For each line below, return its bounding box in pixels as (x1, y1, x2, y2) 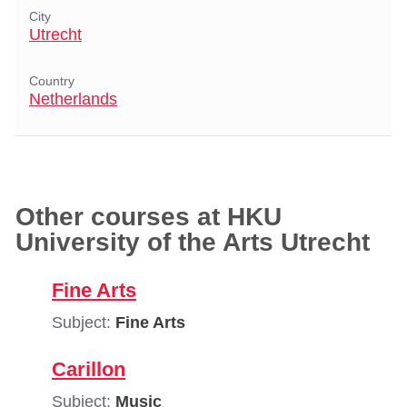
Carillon (52, 358, 125, 381)
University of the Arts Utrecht (15, 228, 370, 256)
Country (29, 74, 74, 88)
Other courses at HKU (15, 203, 282, 231)
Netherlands (29, 90, 117, 108)
